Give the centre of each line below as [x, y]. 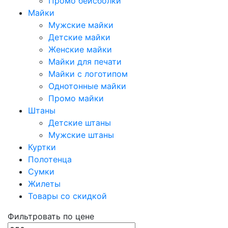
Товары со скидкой [67, 196]
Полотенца [50, 159]
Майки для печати [85, 61]
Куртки [42, 147]
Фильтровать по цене [51, 216]
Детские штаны [80, 122]
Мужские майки [81, 25]
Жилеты [44, 183]
